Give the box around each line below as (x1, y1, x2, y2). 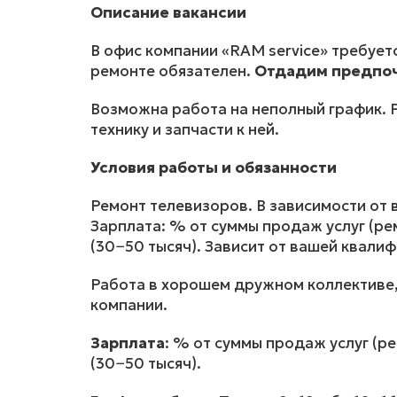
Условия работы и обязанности (90, 158, 337, 178)
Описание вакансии (90, 3, 246, 23)
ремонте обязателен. (90, 61, 254, 82)
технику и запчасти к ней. (90, 120, 279, 140)
